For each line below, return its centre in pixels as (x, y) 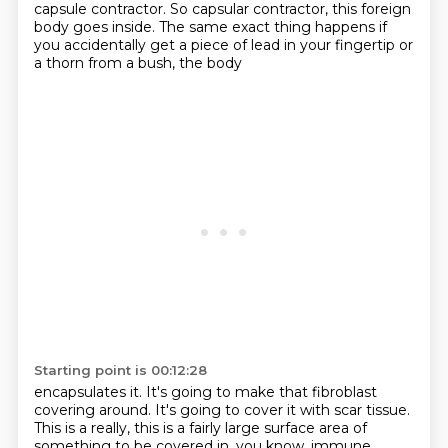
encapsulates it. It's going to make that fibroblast (205, 392)
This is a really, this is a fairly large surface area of (200, 428)
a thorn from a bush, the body (137, 63)
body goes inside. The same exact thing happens (206, 27)
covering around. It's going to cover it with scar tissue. (221, 410)
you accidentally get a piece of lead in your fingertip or (223, 45)
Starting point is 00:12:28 (120, 370)
